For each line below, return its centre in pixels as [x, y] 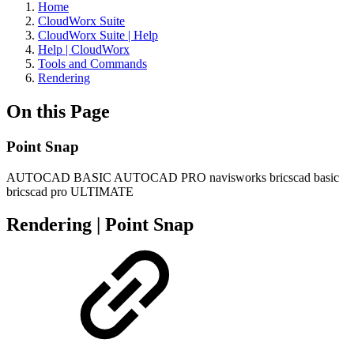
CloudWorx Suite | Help [98, 35]
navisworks [238, 177]
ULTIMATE [102, 191]
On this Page [58, 111]
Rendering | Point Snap [100, 225]
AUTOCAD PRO [160, 177]
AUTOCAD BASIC [59, 177]
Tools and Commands [92, 64]
